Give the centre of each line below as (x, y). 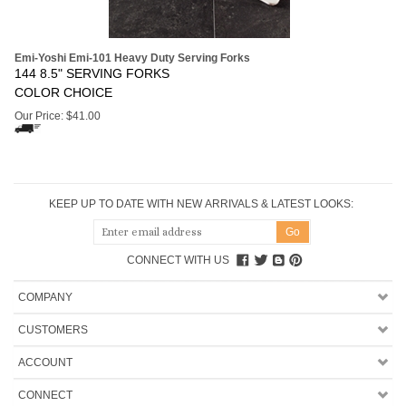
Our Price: (39, 116)
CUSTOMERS (53, 330)
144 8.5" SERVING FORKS (92, 73)
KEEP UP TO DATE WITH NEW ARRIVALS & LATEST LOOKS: (201, 204)
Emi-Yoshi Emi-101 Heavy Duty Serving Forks (132, 58)
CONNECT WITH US (178, 260)
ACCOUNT (45, 362)
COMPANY (45, 297)
